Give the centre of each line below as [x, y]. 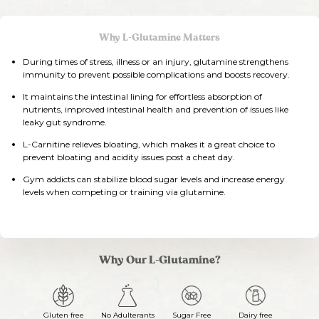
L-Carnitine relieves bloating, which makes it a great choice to [149, 144]
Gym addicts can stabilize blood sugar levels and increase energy [154, 179]
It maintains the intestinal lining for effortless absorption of [142, 96]
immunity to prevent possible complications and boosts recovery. [156, 74]
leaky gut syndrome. [65, 122]
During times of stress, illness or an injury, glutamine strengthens [156, 62]
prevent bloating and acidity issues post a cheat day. [129, 157]
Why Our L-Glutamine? [159, 261]
